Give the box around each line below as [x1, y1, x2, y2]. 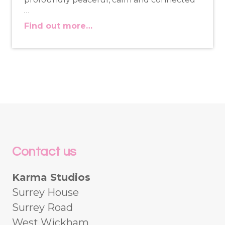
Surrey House [12, 186, 79, 199]
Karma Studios [12, 171, 90, 184]
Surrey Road [12, 201, 73, 214]
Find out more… [24, 21, 92, 31]
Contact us [12, 145, 76, 159]
